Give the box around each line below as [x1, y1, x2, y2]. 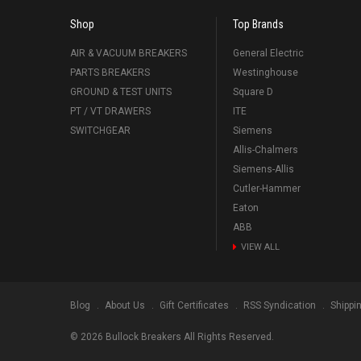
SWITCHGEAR [70, 125, 131, 136]
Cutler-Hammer [232, 183, 301, 194]
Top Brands [232, 18, 284, 31]
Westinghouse [232, 67, 298, 78]
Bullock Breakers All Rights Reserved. [103, 331, 274, 342]
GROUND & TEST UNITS [70, 86, 172, 98]
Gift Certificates [160, 300, 229, 311]
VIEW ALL [240, 242, 280, 252]
